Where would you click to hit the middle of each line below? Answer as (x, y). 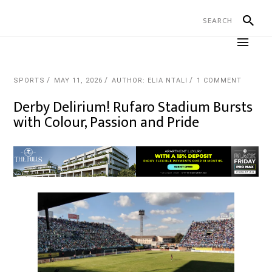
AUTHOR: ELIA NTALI (150, 80)
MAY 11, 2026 (79, 80)
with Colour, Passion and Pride (107, 123)
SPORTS (29, 80)
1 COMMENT (219, 80)
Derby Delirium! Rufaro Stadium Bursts (133, 107)
